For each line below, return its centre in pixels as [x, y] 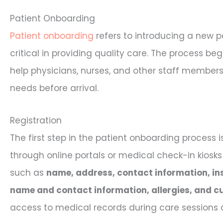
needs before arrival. [54, 88]
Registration [36, 120]
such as [28, 172]
